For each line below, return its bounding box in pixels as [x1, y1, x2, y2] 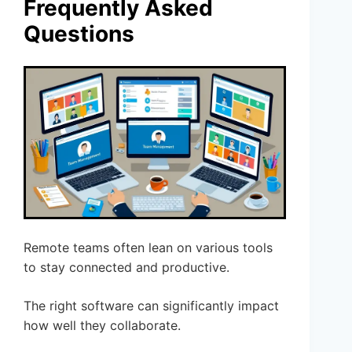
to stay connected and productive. [24, 259, 229, 276]
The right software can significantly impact [24, 298, 279, 314]
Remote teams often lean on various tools [24, 240, 273, 256]
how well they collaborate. [24, 317, 181, 334]
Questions [24, 20, 134, 47]
